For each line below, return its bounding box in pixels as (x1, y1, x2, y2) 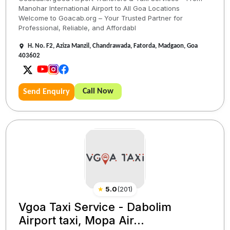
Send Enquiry (23, 88, 70, 97)
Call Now (83, 87, 114, 96)
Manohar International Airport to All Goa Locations (18, 4, 180, 13)
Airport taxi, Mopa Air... (18, 214, 145, 227)
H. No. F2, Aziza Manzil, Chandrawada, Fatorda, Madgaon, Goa (28, 43, 198, 50)
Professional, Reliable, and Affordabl (18, 24, 137, 32)
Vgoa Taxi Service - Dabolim (18, 200, 172, 214)
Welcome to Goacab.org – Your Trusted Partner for (18, 14, 183, 23)
